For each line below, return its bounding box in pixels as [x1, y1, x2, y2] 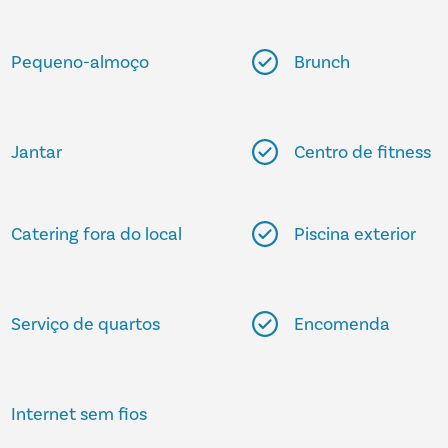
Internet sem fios [11, 402, 148, 425]
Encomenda [294, 312, 390, 335]
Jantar [11, 140, 63, 163]
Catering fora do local [11, 222, 183, 245]
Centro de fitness [294, 140, 431, 163]
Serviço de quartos [11, 312, 161, 335]
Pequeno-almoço [11, 50, 150, 73]
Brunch [294, 50, 350, 73]
